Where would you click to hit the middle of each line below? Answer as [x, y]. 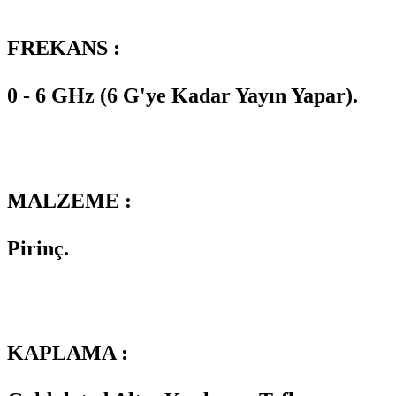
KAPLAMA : [68, 353]
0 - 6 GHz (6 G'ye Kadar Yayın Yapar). [183, 95]
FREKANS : [64, 47]
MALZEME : [69, 200]
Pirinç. [38, 248]
